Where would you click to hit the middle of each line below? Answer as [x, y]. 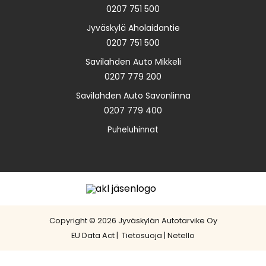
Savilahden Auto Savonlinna [133, 95]
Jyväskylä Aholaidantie [133, 28]
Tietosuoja [141, 235]
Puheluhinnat [133, 129]
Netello [181, 235]
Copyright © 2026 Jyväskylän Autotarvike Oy [133, 220]
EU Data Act [93, 235]
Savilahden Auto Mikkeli [133, 61]
